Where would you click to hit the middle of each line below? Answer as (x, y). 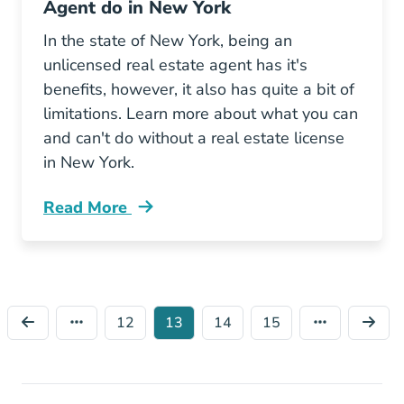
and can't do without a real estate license (194, 138)
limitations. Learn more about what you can (201, 114)
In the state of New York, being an (168, 41)
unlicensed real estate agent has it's (175, 65)
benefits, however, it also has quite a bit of (199, 89)
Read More (87, 207)
